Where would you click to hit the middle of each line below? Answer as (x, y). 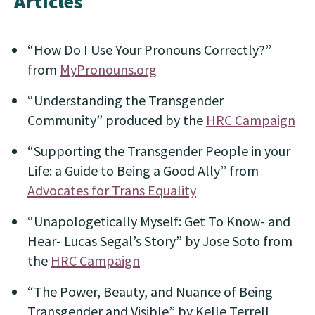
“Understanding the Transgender (126, 100)
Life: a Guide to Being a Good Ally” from (143, 171)
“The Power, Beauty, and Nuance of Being (150, 291)
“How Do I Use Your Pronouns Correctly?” (149, 50)
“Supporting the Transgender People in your (159, 151)
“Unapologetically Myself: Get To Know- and (159, 221)
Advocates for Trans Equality (112, 190)
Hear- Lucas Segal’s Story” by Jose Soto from (160, 241)
